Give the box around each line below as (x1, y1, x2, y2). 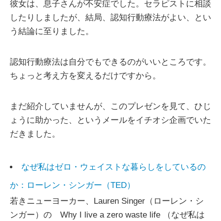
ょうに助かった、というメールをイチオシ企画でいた (10, 115, 211, 125)
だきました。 (10, 129, 60, 139)
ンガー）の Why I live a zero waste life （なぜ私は (10, 210, 205, 220)
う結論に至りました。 (10, 27, 94, 37)
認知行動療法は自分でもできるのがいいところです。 (10, 57, 211, 67)
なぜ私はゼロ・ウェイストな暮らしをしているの (21, 162, 206, 172)
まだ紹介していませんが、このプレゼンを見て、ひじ (10, 102, 211, 111)
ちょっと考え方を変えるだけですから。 (10, 71, 161, 81)
